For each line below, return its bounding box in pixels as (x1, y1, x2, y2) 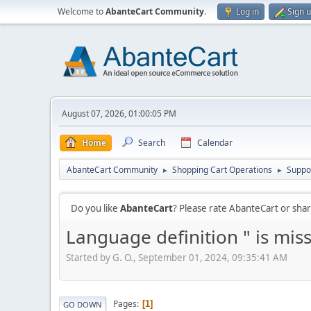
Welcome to (58, 6, 106, 17)
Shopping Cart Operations (172, 164, 272, 176)
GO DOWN (63, 299, 102, 310)
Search (138, 137, 165, 149)
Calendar (197, 137, 233, 149)
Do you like (71, 202, 120, 215)
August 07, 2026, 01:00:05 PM (62, 108, 176, 119)
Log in (236, 6, 259, 17)
